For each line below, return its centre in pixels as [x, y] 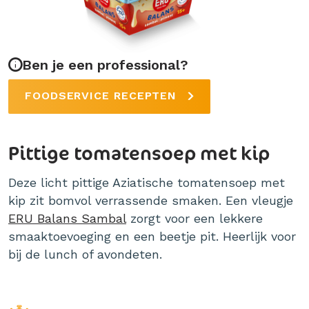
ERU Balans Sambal [67, 218]
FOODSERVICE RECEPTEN [103, 96]
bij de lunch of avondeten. [85, 254]
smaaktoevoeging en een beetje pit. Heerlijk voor [152, 236]
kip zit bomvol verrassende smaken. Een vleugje [151, 200]
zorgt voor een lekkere [195, 218]
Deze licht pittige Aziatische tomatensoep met [147, 182]
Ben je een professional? [105, 65]
